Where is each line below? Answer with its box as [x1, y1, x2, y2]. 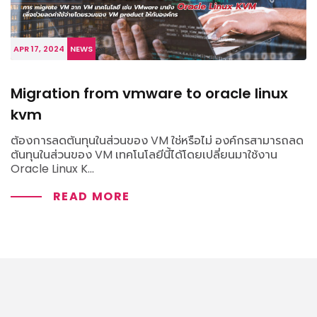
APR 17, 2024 [13, 43, 64, 55]
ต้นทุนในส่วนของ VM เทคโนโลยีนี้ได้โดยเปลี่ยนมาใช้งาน [11, 146, 277, 163]
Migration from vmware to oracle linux [11, 83, 288, 104]
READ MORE [52, 188, 131, 205]
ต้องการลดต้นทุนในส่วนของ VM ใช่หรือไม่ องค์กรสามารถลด [11, 132, 304, 149]
